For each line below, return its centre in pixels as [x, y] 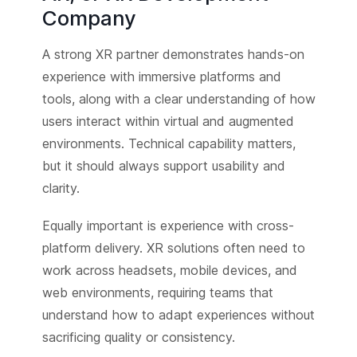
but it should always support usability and [163, 166]
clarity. [61, 188]
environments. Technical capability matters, [169, 144]
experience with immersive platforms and [161, 77]
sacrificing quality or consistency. [138, 337]
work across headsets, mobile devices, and [169, 271]
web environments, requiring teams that [157, 293]
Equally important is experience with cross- [168, 226]
